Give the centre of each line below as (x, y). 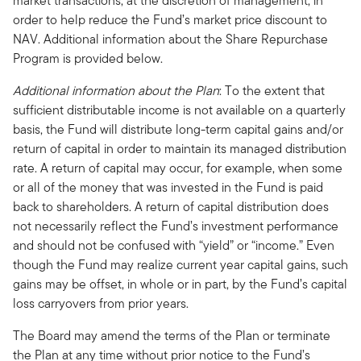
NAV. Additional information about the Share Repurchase (170, 39)
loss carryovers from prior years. (101, 303)
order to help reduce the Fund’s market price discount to (170, 20)
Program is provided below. (88, 58)
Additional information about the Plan (116, 91)
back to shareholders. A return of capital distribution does (171, 207)
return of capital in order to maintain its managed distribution (180, 149)
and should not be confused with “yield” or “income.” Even (174, 245)
